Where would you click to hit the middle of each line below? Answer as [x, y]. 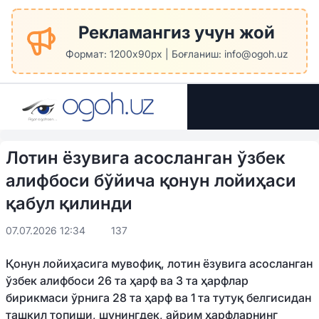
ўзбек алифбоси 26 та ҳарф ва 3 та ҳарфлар [127, 281]
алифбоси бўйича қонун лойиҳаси [151, 181]
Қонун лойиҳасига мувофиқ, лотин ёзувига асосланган [159, 263]
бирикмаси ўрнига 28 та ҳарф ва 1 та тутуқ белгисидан [158, 298]
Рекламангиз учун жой [177, 32]
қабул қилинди [69, 203]
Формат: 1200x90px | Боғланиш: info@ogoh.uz [177, 54]
